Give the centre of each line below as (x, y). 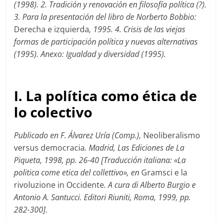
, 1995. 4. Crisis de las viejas (138, 29)
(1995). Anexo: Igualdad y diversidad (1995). (90, 54)
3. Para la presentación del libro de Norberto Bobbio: (105, 17)
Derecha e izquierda (52, 29)
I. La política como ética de (106, 95)
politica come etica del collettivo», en (78, 172)
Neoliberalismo (172, 135)
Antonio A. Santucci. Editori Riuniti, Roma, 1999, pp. (103, 197)
